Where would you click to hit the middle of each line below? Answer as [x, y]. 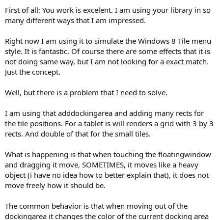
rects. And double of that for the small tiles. [78, 133]
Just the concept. [33, 71]
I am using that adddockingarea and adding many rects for [104, 113]
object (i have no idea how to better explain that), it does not [107, 175]
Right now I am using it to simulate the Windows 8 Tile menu [108, 41]
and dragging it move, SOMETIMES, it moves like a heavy [102, 164]
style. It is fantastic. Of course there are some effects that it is [108, 51]
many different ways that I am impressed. [75, 20]
